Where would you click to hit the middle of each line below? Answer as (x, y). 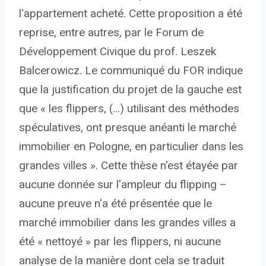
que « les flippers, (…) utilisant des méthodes (129, 109)
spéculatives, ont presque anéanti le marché (128, 128)
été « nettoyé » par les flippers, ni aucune (120, 242)
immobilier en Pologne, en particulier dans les (131, 147)
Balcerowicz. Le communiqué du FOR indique (131, 71)
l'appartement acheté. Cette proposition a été (131, 14)
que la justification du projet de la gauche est (130, 90)
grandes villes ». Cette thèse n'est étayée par (129, 166)
